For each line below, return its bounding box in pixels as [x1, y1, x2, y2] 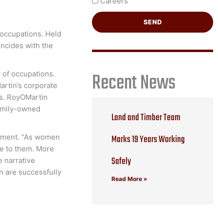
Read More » [111, 175, 148, 182]
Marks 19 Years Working [111, 132, 185, 147]
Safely [111, 154, 131, 169]
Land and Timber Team [111, 110, 181, 125]
